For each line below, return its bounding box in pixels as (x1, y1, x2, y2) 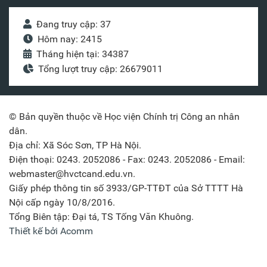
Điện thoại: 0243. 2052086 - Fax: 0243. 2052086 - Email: (9, 153, 245, 165)
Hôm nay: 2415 (38, 33, 102, 45)
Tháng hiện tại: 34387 (36, 48, 129, 60)
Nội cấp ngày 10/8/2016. (9, 196, 115, 208)
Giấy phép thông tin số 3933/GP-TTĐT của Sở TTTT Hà (9, 182, 243, 194)
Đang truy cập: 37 (36, 18, 111, 30)
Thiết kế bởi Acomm (9, 225, 93, 237)
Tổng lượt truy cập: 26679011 (38, 63, 163, 74)
